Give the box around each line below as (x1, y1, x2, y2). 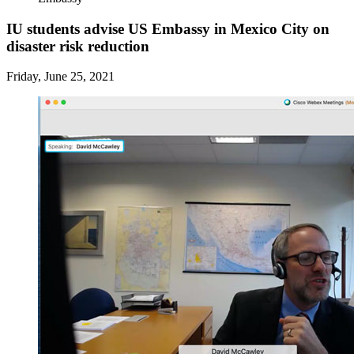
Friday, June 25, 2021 (6, 70, 115, 84)
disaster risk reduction (6, 37, 149, 55)
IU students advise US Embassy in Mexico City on (6, 20, 330, 37)
